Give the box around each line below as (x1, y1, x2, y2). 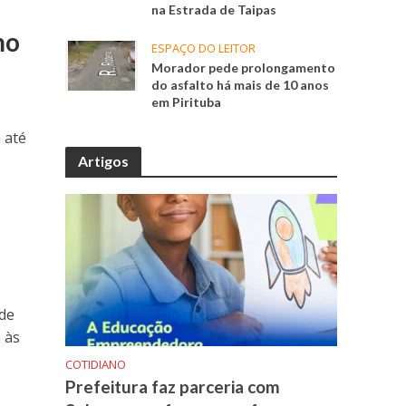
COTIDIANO (65, 356, 127, 373)
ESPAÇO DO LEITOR (151, 40, 256, 57)
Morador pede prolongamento (151, 60, 336, 76)
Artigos (78, 152, 130, 170)
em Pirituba (151, 94, 222, 111)
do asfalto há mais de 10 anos (151, 77, 330, 93)
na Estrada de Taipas (151, 2, 277, 18)
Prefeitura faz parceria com (65, 376, 281, 398)
